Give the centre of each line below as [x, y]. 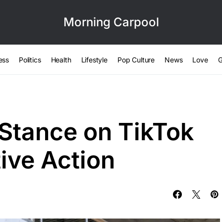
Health [61, 59]
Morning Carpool [111, 22]
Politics [30, 59]
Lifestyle [94, 59]
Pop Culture [136, 59]
